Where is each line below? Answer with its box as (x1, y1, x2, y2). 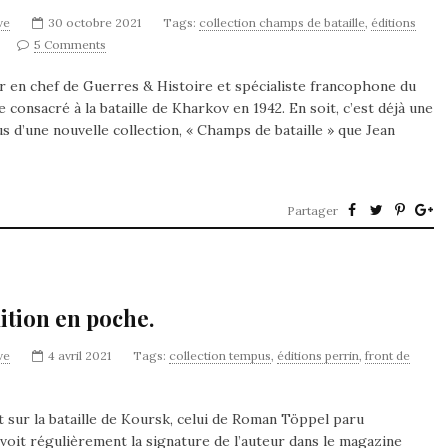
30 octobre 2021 (48, 15, 141, 30)
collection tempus (169, 348, 271, 363)
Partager (287, 203, 338, 218)
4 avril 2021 (48, 348, 111, 363)
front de (365, 348, 410, 363)
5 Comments (34, 37, 106, 52)
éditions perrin (277, 348, 359, 363)
